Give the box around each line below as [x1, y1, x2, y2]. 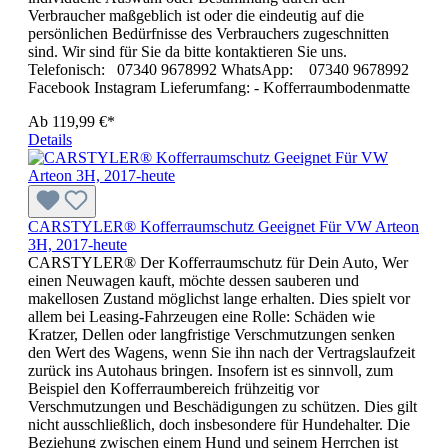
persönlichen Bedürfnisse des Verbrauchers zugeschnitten [28, 24, 389, 42]
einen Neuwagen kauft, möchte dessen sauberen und [28, 271, 359, 289]
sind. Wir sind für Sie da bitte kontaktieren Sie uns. [28, 42, 347, 60]
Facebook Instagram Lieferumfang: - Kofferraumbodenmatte [28, 78, 410, 96]
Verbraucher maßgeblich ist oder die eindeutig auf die [28, 6, 364, 24]
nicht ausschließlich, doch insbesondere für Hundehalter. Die [28, 415, 410, 433]
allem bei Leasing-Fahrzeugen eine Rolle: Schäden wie [28, 307, 375, 325]
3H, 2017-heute [28, 235, 127, 253]
